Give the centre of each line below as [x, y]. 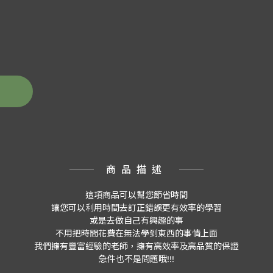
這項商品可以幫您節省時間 [136, 195]
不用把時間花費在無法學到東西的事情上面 [136, 233]
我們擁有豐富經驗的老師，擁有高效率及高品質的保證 [136, 246]
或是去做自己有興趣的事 [136, 221]
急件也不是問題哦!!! [136, 259]
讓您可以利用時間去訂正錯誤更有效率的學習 [136, 208]
